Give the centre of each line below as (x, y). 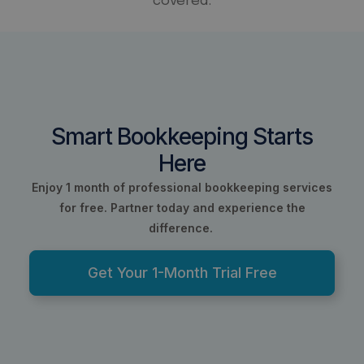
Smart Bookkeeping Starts (182, 137)
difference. (182, 228)
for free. (84, 208)
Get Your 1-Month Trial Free (182, 272)
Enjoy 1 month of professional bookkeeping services (182, 188)
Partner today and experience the (208, 208)
